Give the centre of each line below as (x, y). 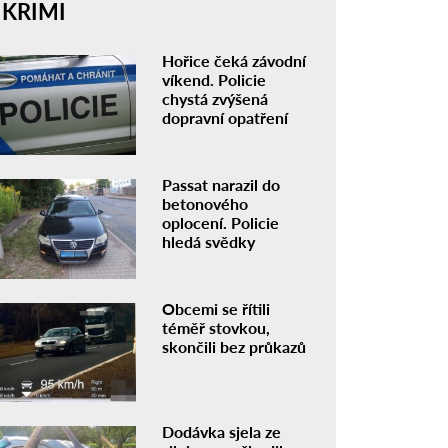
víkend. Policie (214, 79)
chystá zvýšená (215, 98)
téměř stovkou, (216, 327)
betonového (205, 203)
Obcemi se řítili (216, 308)
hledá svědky (209, 241)
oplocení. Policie (221, 222)
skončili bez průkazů (234, 346)
